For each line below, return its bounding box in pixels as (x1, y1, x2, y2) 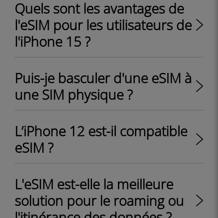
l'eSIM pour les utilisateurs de (15, 16, 192, 34)
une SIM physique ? (15, 85, 133, 104)
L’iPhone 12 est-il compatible (15, 122, 187, 140)
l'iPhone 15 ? (15, 32, 91, 51)
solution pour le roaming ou (15, 191, 184, 210)
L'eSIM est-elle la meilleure (15, 175, 173, 193)
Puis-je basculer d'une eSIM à (15, 69, 192, 87)
